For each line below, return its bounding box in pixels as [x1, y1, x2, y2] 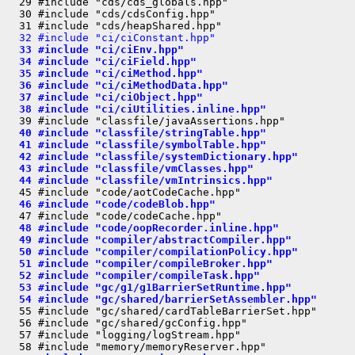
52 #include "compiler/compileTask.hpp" [6, 269, 260, 281]
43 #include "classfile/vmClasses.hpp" [6, 162, 254, 174]
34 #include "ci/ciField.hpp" [6, 55, 197, 67]
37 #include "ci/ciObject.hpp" [6, 91, 203, 103]
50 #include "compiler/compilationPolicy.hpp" [6, 246, 298, 258]
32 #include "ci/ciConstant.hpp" [6, 32, 216, 44]
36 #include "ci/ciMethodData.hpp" [6, 79, 228, 91]
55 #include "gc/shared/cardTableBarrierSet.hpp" [6, 305, 317, 317]
